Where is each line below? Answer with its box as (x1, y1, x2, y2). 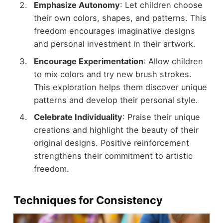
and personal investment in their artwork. (33, 39, 196, 49)
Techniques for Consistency (13, 193, 163, 207)
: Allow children (143, 56, 203, 66)
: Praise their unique (122, 111, 200, 122)
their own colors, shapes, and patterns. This (33, 13, 207, 23)
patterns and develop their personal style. (33, 95, 198, 105)
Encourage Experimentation (33, 56, 143, 66)
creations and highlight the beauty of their (33, 124, 199, 135)
